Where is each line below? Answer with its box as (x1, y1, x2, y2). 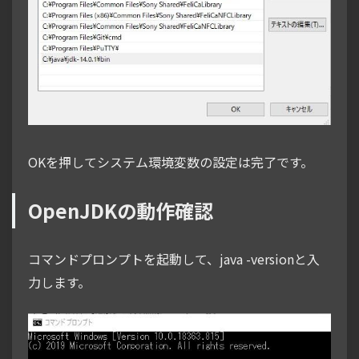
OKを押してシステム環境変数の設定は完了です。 (28, 152, 313, 172)
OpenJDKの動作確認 (28, 196, 213, 225)
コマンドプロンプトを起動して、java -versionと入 (28, 249, 320, 269)
